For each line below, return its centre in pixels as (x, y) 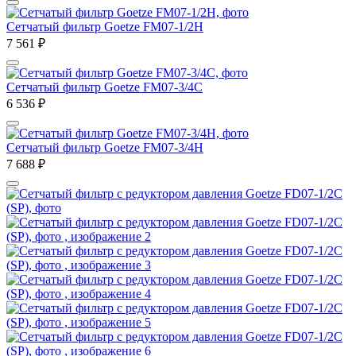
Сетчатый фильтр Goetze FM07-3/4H (105, 147)
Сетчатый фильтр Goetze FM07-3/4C (104, 87)
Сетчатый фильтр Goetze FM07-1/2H (105, 26)
